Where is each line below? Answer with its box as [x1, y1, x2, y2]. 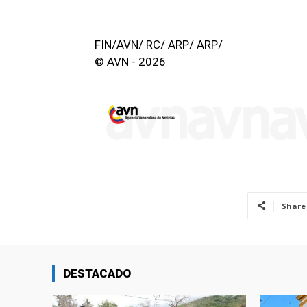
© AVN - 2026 [95, 55, 166, 69]
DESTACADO [63, 266, 131, 280]
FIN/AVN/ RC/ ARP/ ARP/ [95, 38, 223, 52]
